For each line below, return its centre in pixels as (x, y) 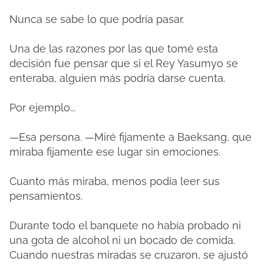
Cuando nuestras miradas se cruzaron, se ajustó (129, 255)
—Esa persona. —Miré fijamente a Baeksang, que (131, 137)
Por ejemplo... (42, 108)
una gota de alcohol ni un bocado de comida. (122, 240)
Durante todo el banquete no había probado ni (125, 225)
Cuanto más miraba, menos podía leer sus (115, 181)
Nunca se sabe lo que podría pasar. (97, 19)
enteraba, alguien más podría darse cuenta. (117, 78)
